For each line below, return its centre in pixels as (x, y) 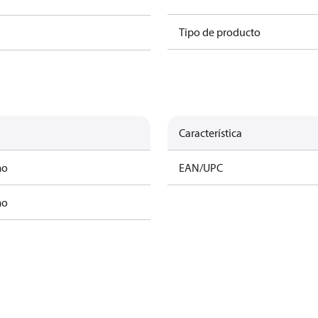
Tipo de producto (220, 32)
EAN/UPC (201, 168)
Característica (210, 133)
